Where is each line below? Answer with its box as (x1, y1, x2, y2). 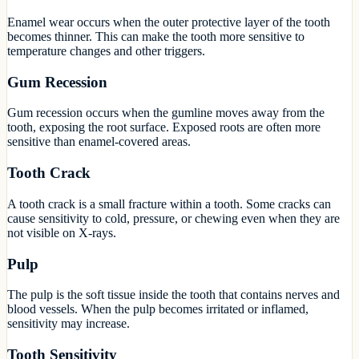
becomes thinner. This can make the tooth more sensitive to (7, 29, 305, 43)
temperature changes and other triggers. (7, 43, 205, 58)
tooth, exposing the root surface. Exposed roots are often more (7, 120, 321, 135)
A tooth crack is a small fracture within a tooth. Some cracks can (7, 196, 331, 211)
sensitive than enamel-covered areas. (7, 135, 191, 149)
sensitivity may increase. (7, 317, 130, 331)
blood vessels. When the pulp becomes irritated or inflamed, (7, 302, 309, 317)
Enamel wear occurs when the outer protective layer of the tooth (7, 14, 330, 29)
